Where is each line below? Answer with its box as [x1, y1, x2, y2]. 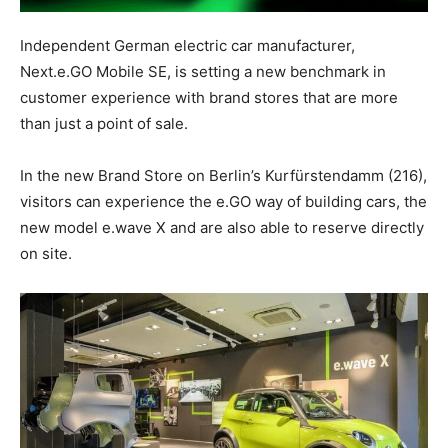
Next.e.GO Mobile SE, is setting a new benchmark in [20, 62, 386, 82]
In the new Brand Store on [20, 166, 209, 186]
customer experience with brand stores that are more [20, 88, 398, 108]
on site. [20, 244, 72, 264]
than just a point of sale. [20, 114, 188, 134]
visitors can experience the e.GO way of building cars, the [20, 192, 427, 212]
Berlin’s [209, 166, 261, 186]
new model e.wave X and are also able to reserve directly [20, 218, 424, 238]
